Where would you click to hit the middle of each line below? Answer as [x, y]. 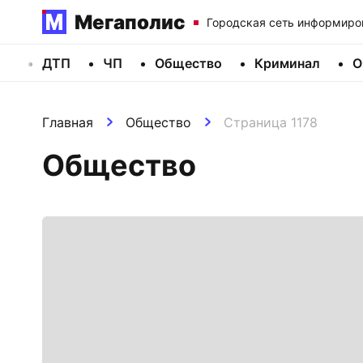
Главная [68, 122]
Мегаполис [130, 22]
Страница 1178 [271, 122]
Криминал [287, 63]
